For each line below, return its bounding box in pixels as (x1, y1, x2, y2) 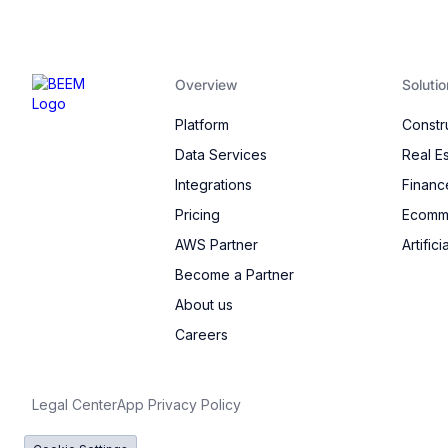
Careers (174, 326, 228, 344)
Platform (174, 116, 229, 134)
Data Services (174, 146, 267, 164)
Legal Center (32, 396, 117, 414)
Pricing (174, 206, 220, 224)
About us (174, 296, 233, 314)
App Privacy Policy (117, 396, 241, 414)
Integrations (174, 176, 252, 194)
